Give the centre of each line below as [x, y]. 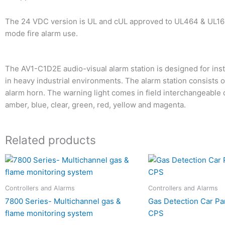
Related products [50, 140]
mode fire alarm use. [41, 33]
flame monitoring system [49, 213]
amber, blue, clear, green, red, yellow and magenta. [95, 105]
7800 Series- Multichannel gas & [63, 201]
